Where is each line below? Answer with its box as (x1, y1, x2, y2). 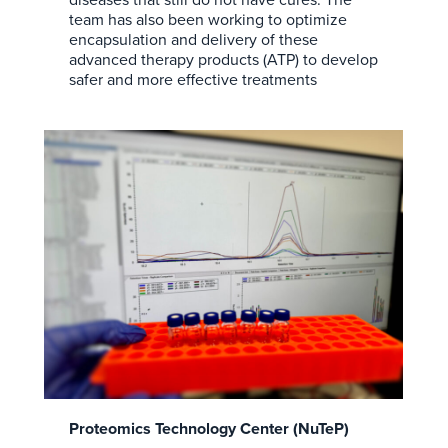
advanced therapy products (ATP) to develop (68, 47, 378, 71)
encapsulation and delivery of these (68, 27, 318, 51)
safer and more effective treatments (68, 67, 317, 91)
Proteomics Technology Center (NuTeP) (68, 417, 349, 441)
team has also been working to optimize (68, 7, 347, 31)
